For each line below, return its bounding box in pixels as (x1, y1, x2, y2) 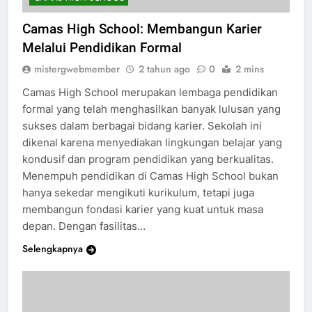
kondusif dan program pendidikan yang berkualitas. (22, 164, 274, 178)
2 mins (235, 74, 264, 88)
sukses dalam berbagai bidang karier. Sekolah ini (22, 131, 262, 145)
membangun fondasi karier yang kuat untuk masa (22, 214, 263, 228)
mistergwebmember (34, 74, 120, 88)
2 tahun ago (139, 74, 190, 88)
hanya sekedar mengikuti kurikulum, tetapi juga (22, 198, 254, 212)
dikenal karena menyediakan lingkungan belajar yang (22, 148, 282, 162)
